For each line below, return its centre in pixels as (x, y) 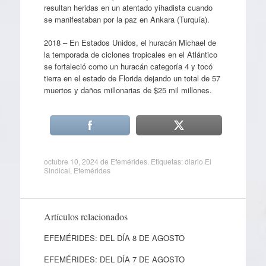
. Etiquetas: (166, 161)
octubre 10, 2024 (71, 161)
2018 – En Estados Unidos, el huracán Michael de (130, 42)
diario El (198, 161)
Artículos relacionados (85, 216)
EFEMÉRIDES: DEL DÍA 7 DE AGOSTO (114, 259)
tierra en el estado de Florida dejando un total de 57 (132, 78)
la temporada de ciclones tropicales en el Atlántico (130, 54)
